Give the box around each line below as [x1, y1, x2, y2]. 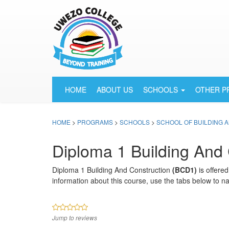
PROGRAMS [77, 118, 113, 126]
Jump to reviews [52, 214, 97, 222]
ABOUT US [97, 84, 133, 95]
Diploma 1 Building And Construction [52, 165, 172, 175]
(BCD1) [172, 165, 197, 175]
